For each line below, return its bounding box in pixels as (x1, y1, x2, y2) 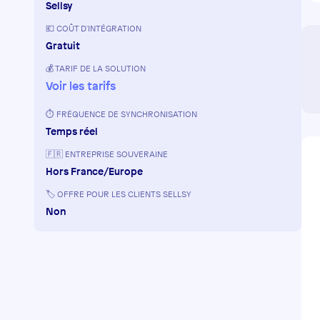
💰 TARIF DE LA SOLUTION (46, 63, 146, 74)
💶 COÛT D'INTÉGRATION (46, 23, 141, 34)
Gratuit (46, 39, 80, 52)
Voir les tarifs (46, 78, 116, 94)
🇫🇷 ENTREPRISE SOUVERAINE (46, 149, 168, 160)
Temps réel (46, 124, 98, 138)
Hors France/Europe (46, 164, 143, 178)
